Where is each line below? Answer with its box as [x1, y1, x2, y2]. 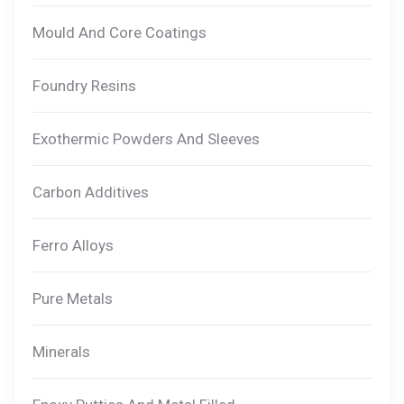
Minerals [32, 343, 90, 362]
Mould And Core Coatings [32, 23, 207, 42]
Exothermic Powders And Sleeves [32, 130, 260, 149]
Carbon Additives [32, 183, 149, 202]
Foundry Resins [32, 77, 136, 96]
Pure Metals [32, 289, 113, 308]
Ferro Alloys [32, 236, 114, 255]
